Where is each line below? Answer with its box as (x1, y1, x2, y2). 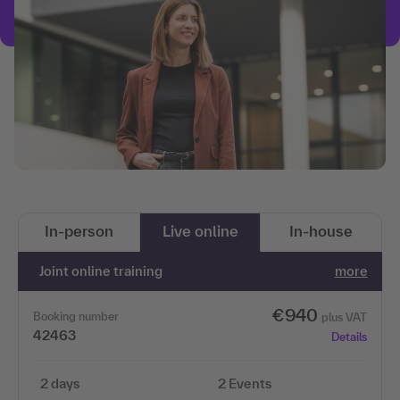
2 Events (218, 375, 271, 391)
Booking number (33, 309, 119, 323)
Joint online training (39, 262, 163, 279)
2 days (40, 375, 79, 391)
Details (330, 329, 367, 344)
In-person (44, 221, 113, 239)
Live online (162, 221, 238, 239)
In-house (289, 221, 354, 239)
